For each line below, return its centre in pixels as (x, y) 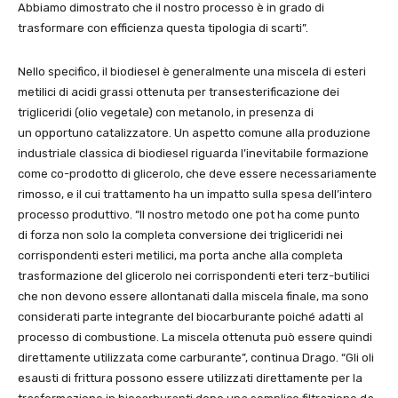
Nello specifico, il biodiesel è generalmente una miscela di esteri (192, 71)
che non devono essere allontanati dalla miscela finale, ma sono (193, 296)
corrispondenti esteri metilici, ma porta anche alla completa (180, 255)
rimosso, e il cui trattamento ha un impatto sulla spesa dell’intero (195, 194)
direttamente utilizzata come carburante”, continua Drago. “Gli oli (196, 357)
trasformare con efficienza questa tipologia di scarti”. (163, 28)
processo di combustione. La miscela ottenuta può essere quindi (195, 337)
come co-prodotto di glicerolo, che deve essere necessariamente (197, 173)
